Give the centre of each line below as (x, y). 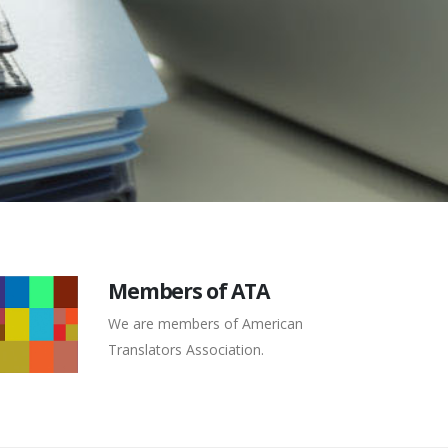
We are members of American (205, 323)
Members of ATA (188, 291)
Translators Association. (185, 349)
